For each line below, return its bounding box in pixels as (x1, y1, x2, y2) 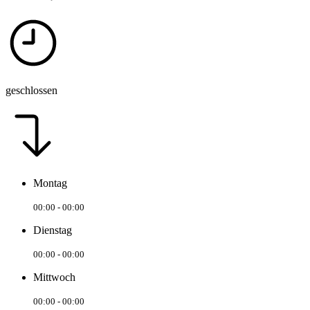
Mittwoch (33, 271, 75, 283)
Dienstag (33, 224, 72, 236)
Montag (33, 176, 67, 189)
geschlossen (6, 84, 57, 96)
